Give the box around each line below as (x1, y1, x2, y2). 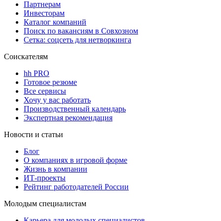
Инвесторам (24, 9, 65, 18)
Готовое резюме (24, 78, 77, 87)
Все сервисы (24, 87, 66, 96)
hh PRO (24, 69, 49, 78)
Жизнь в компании (24, 165, 87, 174)
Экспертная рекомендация (24, 113, 112, 122)
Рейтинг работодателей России (24, 183, 129, 191)
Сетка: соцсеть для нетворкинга (24, 36, 131, 44)
